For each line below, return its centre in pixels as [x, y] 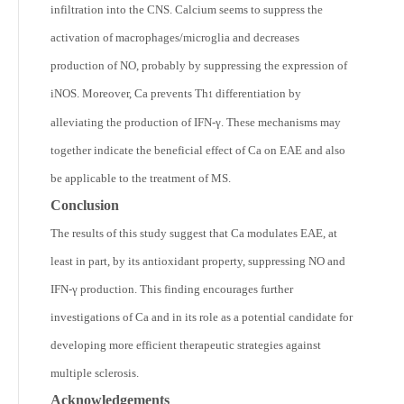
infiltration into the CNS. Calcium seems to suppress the [187, 9]
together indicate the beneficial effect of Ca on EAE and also [198, 150]
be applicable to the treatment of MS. [141, 178]
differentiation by [257, 93]
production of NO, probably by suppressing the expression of [199, 65]
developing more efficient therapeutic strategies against [186, 344]
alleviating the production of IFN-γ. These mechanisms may [196, 122]
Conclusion [85, 205]
